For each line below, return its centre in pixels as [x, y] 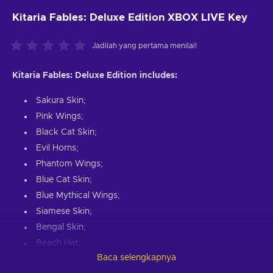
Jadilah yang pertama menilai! [144, 45]
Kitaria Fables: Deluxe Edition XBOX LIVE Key [130, 17]
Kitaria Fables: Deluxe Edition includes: [95, 75]
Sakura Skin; [61, 100]
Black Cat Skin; [66, 132]
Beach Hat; [58, 243]
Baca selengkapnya [136, 258]
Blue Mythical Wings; [78, 195]
